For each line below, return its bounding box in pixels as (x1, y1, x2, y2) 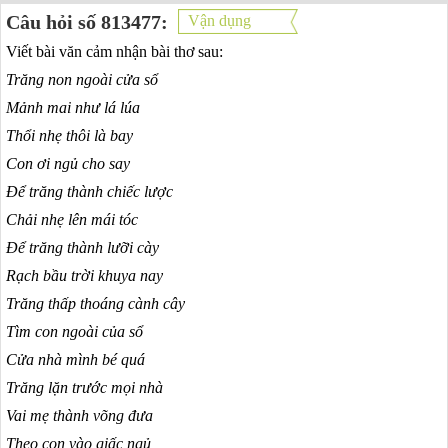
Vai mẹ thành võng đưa (6, 407, 153, 424)
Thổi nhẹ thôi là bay (6, 127, 133, 144)
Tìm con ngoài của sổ (6, 323, 143, 340)
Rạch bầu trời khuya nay (6, 267, 163, 284)
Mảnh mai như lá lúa (6, 99, 140, 116)
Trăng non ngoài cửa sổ (6, 71, 158, 88)
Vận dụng (188, 12, 251, 29)
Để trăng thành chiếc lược (6, 183, 173, 200)
